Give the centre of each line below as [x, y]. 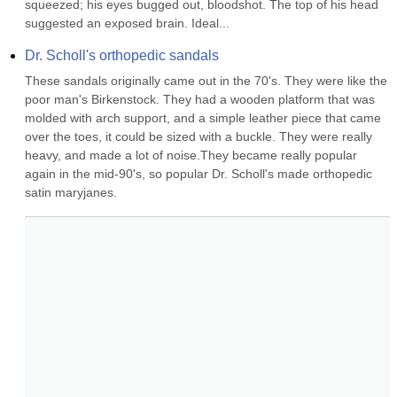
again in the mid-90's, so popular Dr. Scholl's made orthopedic [198, 174]
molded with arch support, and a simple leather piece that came [203, 118]
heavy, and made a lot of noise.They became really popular [191, 155]
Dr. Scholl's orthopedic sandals [122, 55]
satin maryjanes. [71, 192]
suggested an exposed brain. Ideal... [127, 23]
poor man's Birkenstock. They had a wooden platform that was [200, 99]
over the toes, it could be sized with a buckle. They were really [198, 136]
